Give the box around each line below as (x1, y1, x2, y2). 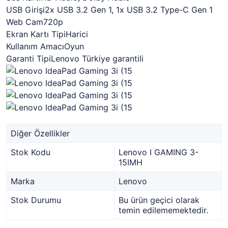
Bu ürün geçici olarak (119, 195, 199, 205)
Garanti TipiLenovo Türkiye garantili (6, 53, 144, 64)
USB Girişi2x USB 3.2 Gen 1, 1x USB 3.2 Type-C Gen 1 (6, 5, 213, 15)
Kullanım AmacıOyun (6, 41, 84, 51)
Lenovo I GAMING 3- (119, 147, 198, 157)
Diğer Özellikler (11, 128, 70, 138)
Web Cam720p (6, 17, 63, 27)
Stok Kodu (11, 147, 50, 157)
